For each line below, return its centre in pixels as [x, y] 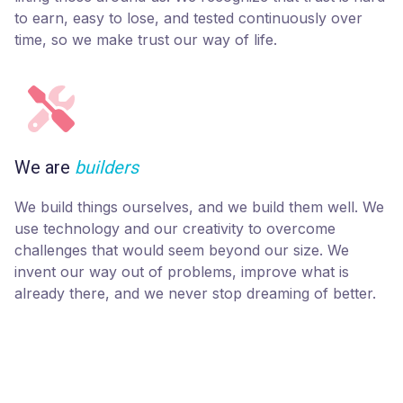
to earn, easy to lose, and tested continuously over [188, 18]
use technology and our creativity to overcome [175, 229]
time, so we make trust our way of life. [146, 40]
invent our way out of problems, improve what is [182, 272]
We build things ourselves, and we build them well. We [199, 207]
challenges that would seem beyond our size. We [182, 251]
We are [45, 168]
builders [107, 168]
